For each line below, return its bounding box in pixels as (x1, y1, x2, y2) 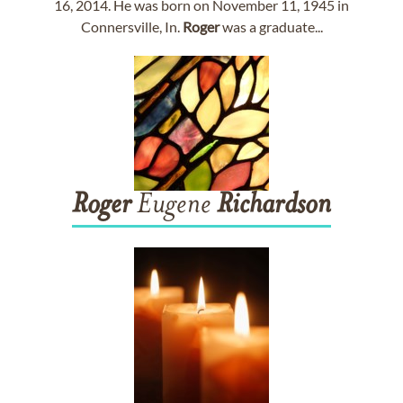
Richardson (217, 192, 331, 220)
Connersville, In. (80, 18, 183, 35)
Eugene (131, 192, 217, 220)
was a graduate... (219, 18, 323, 35)
